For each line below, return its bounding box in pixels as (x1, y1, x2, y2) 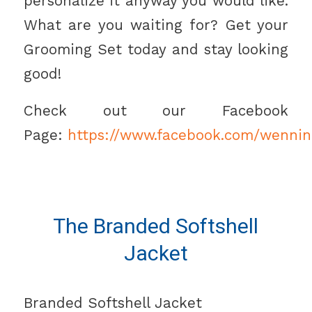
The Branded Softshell (53, 214, 259, 239)
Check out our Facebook (23, 102, 289, 119)
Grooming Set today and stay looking (23, 41, 289, 58)
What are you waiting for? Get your (23, 17, 289, 34)
